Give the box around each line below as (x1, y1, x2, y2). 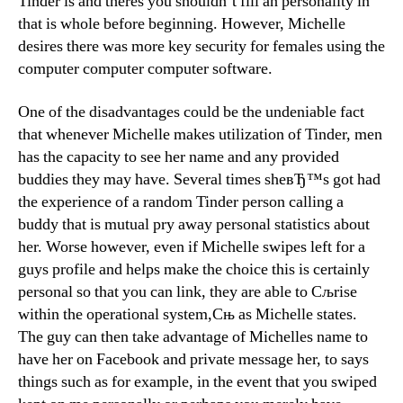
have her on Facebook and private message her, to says (18, 348, 369, 370)
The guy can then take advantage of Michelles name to (18, 326, 368, 347)
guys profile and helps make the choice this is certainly (18, 258, 370, 280)
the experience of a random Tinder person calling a (18, 191, 344, 212)
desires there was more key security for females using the (18, 36, 385, 58)
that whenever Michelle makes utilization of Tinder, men (18, 123, 382, 145)
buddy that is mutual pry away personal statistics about (18, 213, 370, 235)
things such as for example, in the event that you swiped (18, 371, 377, 392)
